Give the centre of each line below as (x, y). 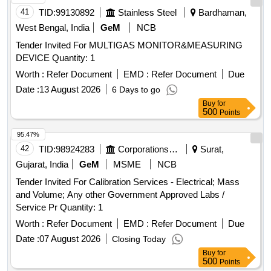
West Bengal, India (53, 28)
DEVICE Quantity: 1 (73, 58)
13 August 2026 (70, 90)
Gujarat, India (42, 165)
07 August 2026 (70, 239)
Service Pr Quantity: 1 (81, 207)
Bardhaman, (221, 13)
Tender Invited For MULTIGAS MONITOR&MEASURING (129, 45)
